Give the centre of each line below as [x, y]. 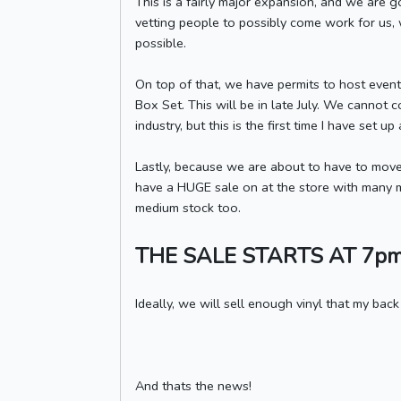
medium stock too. [188, 208]
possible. [161, 43]
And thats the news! [193, 386]
